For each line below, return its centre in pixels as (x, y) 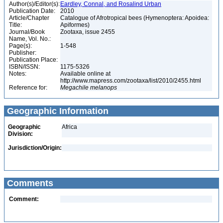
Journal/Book (27, 32)
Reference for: (28, 88)
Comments (29, 183)
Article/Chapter (29, 18)
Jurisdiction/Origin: (35, 148)
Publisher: (23, 53)
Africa (69, 127)
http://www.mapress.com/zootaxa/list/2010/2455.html (131, 81)
